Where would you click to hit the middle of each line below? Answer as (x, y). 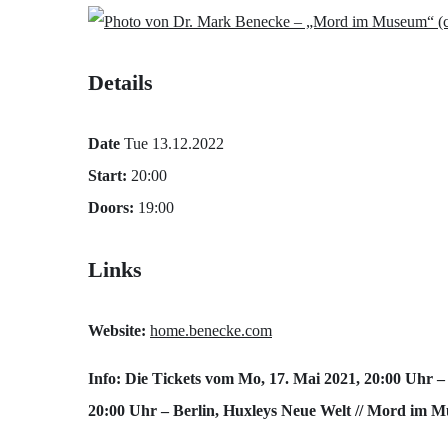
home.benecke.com (211, 330)
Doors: (111, 208)
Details (120, 82)
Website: (117, 330)
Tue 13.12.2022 (172, 144)
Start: (107, 176)
